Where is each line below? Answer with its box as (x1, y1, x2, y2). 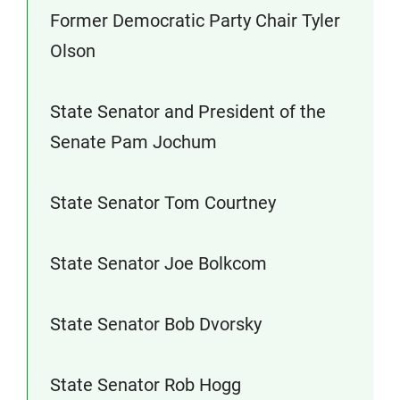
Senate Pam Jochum (50, 131, 217, 153)
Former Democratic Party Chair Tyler (50, 10, 340, 31)
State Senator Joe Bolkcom (50, 253, 267, 274)
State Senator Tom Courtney (50, 192, 276, 213)
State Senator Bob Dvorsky (50, 313, 262, 335)
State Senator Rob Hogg (50, 374, 241, 396)
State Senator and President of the (50, 101, 326, 122)
